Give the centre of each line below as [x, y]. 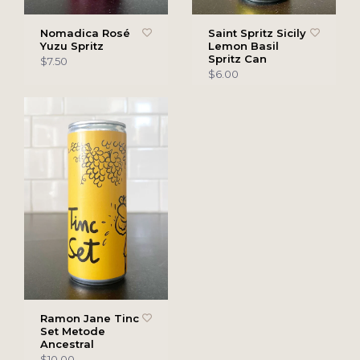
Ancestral [67, 344]
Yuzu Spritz [72, 46]
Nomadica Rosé [85, 33]
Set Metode [73, 331]
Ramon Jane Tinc [90, 318]
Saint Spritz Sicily [257, 33]
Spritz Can [237, 59]
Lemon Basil [243, 46]
